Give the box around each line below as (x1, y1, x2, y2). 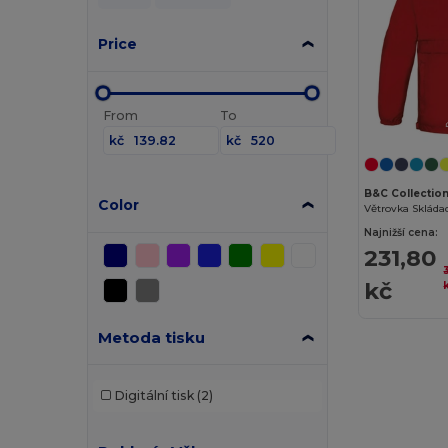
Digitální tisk (113, 388, 194, 403)
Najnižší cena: (364, 226, 439, 240)
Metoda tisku (98, 327, 206, 347)
